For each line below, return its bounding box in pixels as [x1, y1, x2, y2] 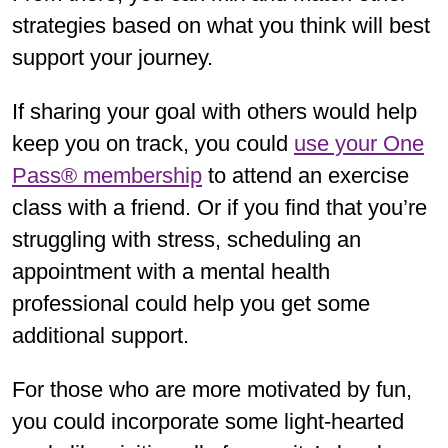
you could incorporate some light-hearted [12, 408, 404, 434]
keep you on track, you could [12, 130, 294, 156]
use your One [294, 130, 424, 156]
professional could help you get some [12, 290, 370, 316]
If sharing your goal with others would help [12, 98, 417, 124]
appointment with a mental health [12, 258, 330, 284]
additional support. [12, 322, 189, 348]
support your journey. [12, 44, 213, 70]
